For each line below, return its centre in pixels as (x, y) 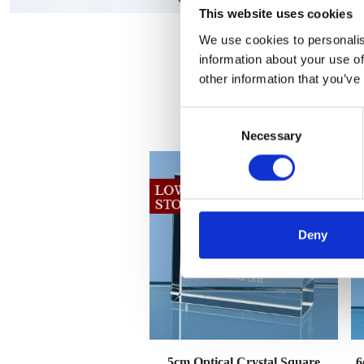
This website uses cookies (275, 14)
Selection (204, 136)
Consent (202, 116)
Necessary (271, 135)
